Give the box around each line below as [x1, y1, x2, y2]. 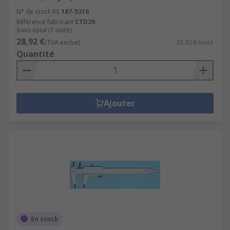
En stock [31, 214, 59, 223]
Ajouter [103, 97, 135, 109]
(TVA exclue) [45, 37, 80, 47]
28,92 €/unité [176, 37, 214, 47]
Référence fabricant [16, 17, 73, 26]
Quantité [16, 48, 54, 60]
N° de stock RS [16, 7, 60, 16]
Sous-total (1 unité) [16, 25, 71, 34]
